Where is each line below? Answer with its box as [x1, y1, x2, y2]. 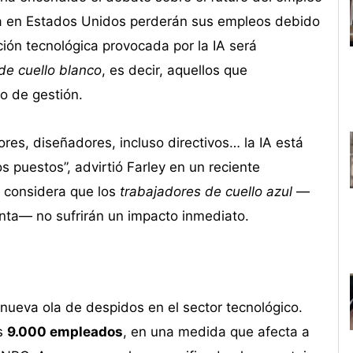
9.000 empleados [6, 324, 123, 340]
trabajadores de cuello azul [119, 183, 292, 199]
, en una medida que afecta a [122, 324, 310, 340]
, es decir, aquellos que [101, 61, 247, 78]
